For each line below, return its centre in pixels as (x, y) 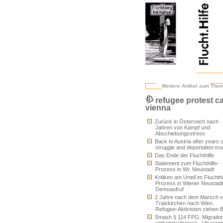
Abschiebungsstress (180, 133)
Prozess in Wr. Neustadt (185, 169)
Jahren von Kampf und (183, 127)
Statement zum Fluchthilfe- (186, 163)
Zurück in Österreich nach (186, 121)
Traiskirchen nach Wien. (185, 203)
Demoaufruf (169, 189)
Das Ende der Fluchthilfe (184, 155)
